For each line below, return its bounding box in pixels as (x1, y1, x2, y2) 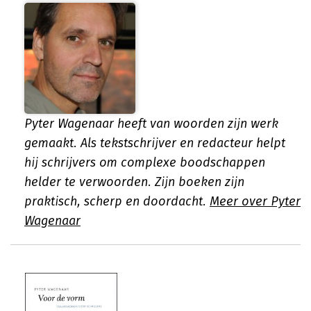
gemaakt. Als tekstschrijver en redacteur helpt (24, 135, 285, 151)
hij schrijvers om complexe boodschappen (24, 155, 265, 170)
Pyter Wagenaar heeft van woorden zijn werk (24, 116, 278, 131)
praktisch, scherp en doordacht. (24, 194, 210, 209)
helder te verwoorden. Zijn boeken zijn (24, 174, 244, 190)
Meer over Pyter (210, 194, 301, 209)
